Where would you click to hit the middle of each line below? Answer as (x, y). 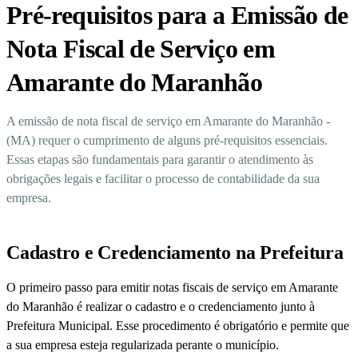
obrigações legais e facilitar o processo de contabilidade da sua (163, 179)
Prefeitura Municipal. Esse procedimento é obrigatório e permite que (178, 326)
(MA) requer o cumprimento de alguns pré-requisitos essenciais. (167, 141)
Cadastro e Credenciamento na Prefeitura (175, 253)
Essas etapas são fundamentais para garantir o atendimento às (160, 160)
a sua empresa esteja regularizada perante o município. (143, 345)
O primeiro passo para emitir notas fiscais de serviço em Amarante (172, 288)
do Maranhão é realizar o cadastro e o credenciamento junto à (161, 307)
